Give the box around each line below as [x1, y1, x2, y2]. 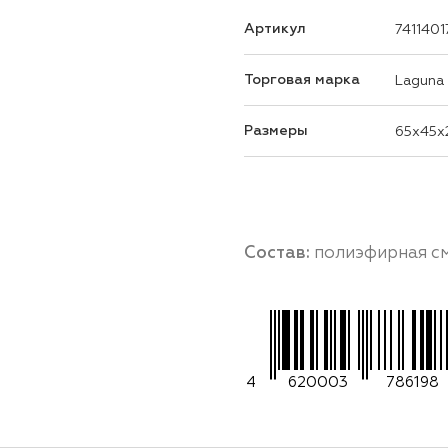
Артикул [244, 20, 306, 37]
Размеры [244, 122, 308, 139]
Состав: [244, 242, 314, 262]
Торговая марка [244, 71, 360, 88]
